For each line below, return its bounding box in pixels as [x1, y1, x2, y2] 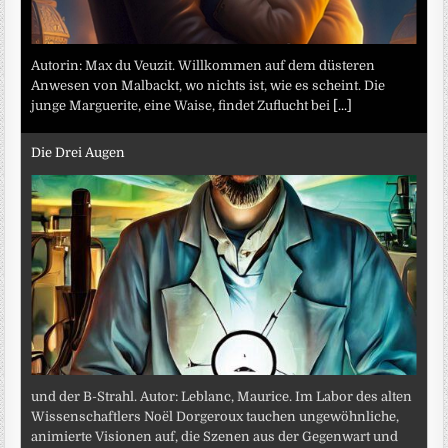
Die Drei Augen [31, 144, 126, 160]
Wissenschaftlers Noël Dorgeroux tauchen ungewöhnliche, [31, 409, 400, 425]
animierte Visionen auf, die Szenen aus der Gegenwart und [31, 429, 399, 445]
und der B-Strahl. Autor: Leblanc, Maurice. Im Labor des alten [31, 389, 413, 405]
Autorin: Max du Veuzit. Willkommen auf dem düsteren [31, 58, 376, 74]
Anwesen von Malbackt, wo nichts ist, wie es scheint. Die [31, 78, 386, 94]
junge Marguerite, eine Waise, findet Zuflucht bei [31, 98, 334, 114]
